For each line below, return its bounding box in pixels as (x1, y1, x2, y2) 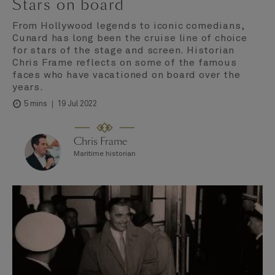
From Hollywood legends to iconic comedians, (12, 20, 244, 31)
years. (12, 82, 44, 92)
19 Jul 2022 (57, 99, 97, 108)
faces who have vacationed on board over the (12, 69, 241, 80)
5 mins (22, 100, 47, 109)
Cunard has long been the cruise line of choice (12, 33, 247, 43)
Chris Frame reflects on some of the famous (12, 57, 237, 68)
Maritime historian (74, 150, 136, 158)
